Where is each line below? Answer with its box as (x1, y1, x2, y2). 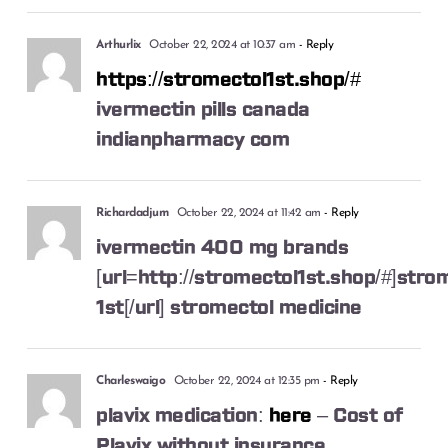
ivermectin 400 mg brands (96, 237, 349, 258)
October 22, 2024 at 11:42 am (173, 206, 321, 219)
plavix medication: (96, 405, 269, 426)
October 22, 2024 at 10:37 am (145, 38, 296, 51)
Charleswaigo (96, 374, 166, 387)
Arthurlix (96, 38, 141, 51)
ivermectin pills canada (96, 99, 310, 120)
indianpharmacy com (96, 129, 290, 150)
